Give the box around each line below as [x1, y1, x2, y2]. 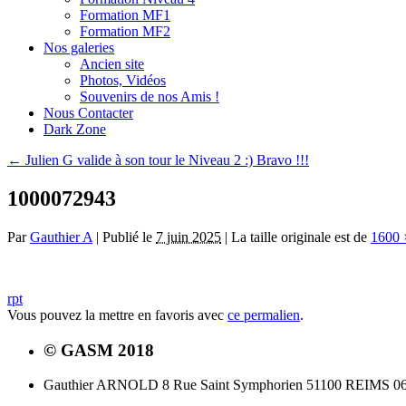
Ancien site [80, 56, 144, 72]
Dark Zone [43, 121, 106, 137]
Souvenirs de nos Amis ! [80, 89, 219, 104]
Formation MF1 [80, 7, 170, 23]
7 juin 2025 [156, 228, 221, 245]
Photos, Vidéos [80, 72, 166, 88]
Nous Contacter [43, 105, 133, 121]
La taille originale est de [227, 228, 371, 245]
